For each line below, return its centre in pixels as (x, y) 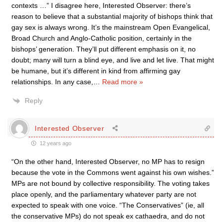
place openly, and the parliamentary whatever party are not (104, 194)
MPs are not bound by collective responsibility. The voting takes (111, 183)
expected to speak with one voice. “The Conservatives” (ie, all (108, 205)
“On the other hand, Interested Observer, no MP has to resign (108, 162)
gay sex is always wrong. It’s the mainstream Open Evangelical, (111, 27)
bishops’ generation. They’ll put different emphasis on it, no (104, 49)
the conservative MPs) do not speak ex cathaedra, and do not (108, 216)
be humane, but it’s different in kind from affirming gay (96, 71)
